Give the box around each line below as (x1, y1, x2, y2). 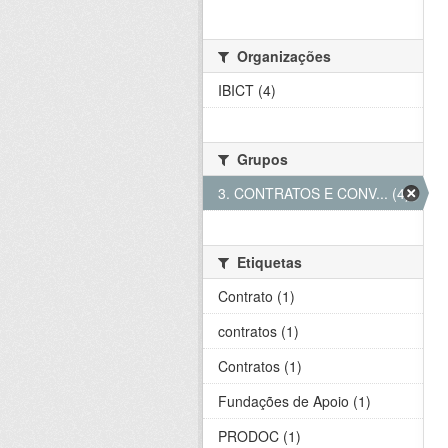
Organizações (233, 46, 331, 67)
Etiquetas (233, 252, 302, 273)
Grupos (233, 149, 288, 170)
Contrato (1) (218, 286, 295, 307)
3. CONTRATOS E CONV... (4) (218, 183, 410, 204)
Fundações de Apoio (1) (218, 391, 371, 412)
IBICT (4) (218, 80, 276, 101)
